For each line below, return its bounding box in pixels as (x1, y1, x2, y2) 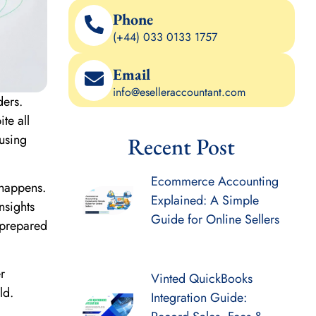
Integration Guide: (150, 288, 247, 308)
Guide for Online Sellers (150, 210, 279, 229)
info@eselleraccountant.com (113, 83, 246, 100)
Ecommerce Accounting (150, 172, 279, 191)
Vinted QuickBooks (150, 269, 253, 288)
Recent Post (128, 132, 236, 162)
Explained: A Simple (150, 191, 259, 210)
